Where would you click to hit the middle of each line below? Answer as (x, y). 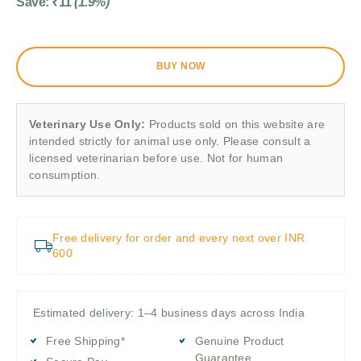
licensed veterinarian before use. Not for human (156, 158)
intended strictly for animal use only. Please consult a (170, 141)
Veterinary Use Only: (87, 124)
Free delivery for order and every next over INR (179, 237)
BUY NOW (180, 66)
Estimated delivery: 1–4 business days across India (169, 312)
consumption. (65, 174)
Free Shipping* (85, 340)
